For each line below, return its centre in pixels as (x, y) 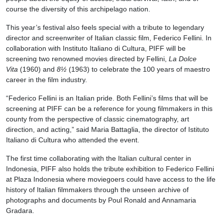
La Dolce (183, 59)
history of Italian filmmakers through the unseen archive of (97, 190)
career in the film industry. (47, 80)
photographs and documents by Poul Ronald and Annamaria (101, 200)
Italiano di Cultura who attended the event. (73, 140)
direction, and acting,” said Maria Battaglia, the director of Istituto (108, 130)
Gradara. (20, 211)
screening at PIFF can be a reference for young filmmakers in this (109, 109)
